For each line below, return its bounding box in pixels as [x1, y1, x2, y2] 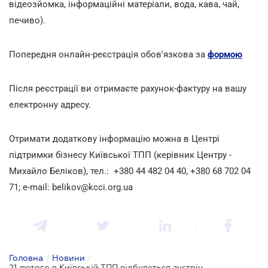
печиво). [9, 14, 45, 26]
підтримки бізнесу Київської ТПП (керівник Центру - [9, 149, 232, 160]
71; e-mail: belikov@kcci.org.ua [9, 181, 133, 193]
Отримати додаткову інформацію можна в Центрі [9, 133, 220, 144]
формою [208, 48, 242, 60]
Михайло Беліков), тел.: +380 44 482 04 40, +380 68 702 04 [9, 165, 251, 176]
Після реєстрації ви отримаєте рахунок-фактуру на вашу [9, 83, 246, 94]
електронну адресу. [9, 99, 91, 110]
